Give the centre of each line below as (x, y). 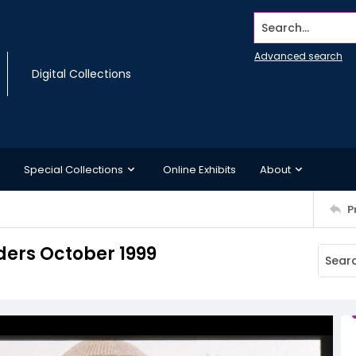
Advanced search (298, 56)
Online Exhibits (199, 169)
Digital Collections (81, 74)
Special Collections (74, 169)
